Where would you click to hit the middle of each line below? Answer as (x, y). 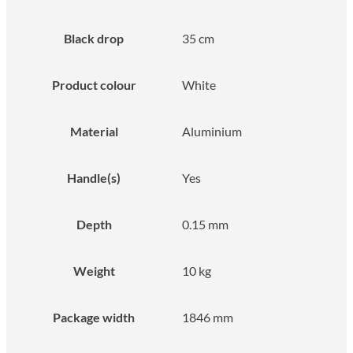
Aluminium (212, 131)
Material (94, 131)
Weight (94, 270)
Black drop (94, 38)
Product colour (94, 84)
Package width (94, 317)
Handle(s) (94, 177)
